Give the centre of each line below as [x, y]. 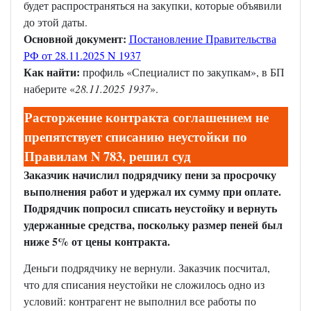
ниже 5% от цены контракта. [96, 242]
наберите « [49, 89]
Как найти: [53, 72]
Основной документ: [76, 39]
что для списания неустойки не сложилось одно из [144, 285]
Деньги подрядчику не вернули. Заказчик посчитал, [146, 268]
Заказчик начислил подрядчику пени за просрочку [150, 175]
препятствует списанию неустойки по [135, 137]
